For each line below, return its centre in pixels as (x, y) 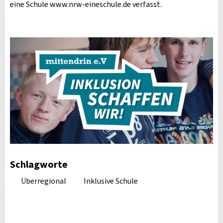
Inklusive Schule (111, 181)
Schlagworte (39, 165)
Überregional (44, 181)
